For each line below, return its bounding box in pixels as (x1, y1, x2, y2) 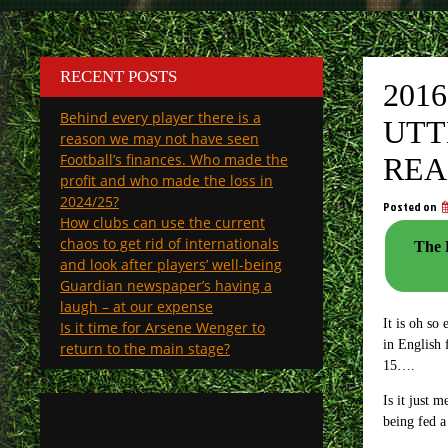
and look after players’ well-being (60, 255, 282, 274)
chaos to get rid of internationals (60, 234, 279, 253)
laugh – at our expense (60, 297, 213, 316)
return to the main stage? (60, 339, 230, 358)
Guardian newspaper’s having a (60, 276, 272, 295)
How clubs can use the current (60, 213, 265, 232)
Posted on (382, 198, 439, 215)
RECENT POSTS (60, 67, 177, 86)
